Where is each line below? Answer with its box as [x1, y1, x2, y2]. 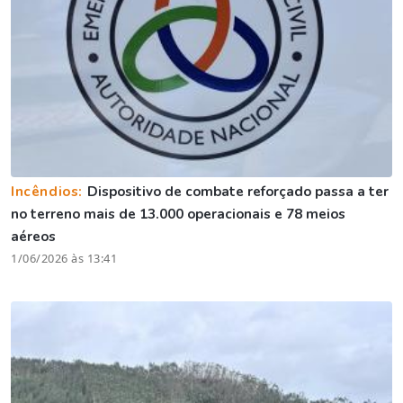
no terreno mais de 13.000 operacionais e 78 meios [11, 204, 345, 223]
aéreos [11, 227, 56, 246]
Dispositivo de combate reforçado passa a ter [86, 182, 389, 201]
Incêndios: [11, 182, 87, 201]
